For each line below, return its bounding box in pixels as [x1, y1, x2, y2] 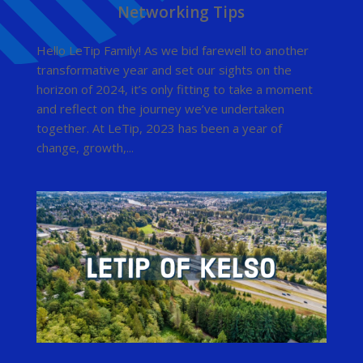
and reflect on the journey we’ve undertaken [36, 100, 284, 117]
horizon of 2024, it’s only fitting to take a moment [36, 81, 313, 97]
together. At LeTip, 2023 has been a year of [36, 120, 282, 136]
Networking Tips [117, 2, 246, 23]
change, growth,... [36, 139, 134, 156]
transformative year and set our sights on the [36, 62, 292, 78]
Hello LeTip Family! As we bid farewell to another [36, 42, 309, 58]
